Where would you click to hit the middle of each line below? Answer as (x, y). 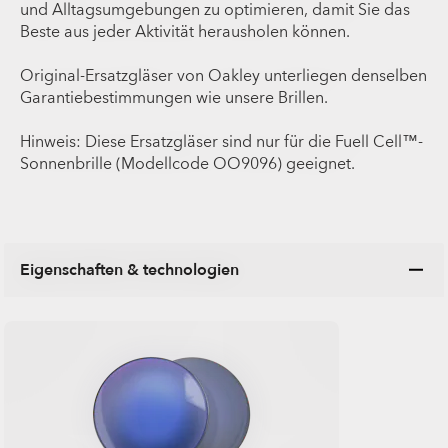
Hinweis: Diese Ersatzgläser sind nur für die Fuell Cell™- (222, 141)
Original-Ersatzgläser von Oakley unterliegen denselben (224, 75)
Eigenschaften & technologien (130, 269)
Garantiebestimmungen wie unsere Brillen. (174, 97)
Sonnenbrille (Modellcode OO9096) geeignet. (188, 163)
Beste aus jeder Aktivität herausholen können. (185, 31)
